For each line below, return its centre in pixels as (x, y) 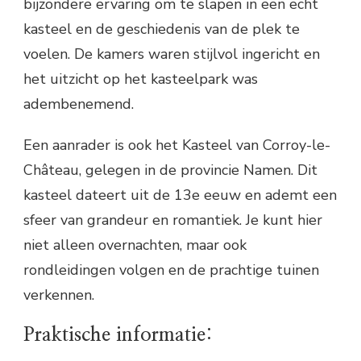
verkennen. (59, 295)
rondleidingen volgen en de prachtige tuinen (171, 270)
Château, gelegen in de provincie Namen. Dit (170, 170)
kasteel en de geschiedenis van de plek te (162, 29)
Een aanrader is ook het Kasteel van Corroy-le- (177, 145)
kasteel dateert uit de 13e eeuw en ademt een (180, 195)
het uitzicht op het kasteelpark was (141, 79)
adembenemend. (79, 104)
